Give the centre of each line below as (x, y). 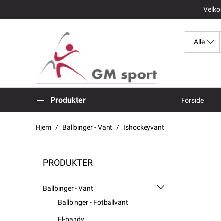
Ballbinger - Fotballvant (93, 202)
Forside (192, 100)
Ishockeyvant (144, 127)
